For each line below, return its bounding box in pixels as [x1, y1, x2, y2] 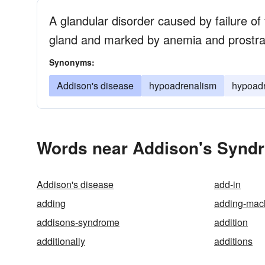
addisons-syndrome [37, 215, 119, 229]
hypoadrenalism [149, 79, 216, 92]
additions [214, 234, 253, 248]
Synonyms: [49, 56, 95, 68]
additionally [37, 234, 85, 248]
